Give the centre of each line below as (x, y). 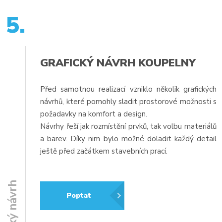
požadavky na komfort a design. (95, 114)
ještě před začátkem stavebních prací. (104, 151)
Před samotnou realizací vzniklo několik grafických (128, 89)
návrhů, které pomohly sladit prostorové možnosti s (128, 101)
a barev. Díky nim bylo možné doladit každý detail (128, 139)
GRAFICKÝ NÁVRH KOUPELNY (118, 63)
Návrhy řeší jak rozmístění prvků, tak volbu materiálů (128, 126)
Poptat (79, 196)
